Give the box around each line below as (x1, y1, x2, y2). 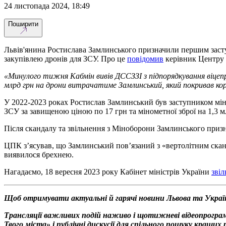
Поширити (8, 20, 38, 28)
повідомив (127, 54, 163, 63)
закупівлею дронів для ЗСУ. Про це (4, 54, 127, 63)
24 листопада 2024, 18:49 (8, 1, 90, 10)
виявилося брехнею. (4, 150, 74, 159)
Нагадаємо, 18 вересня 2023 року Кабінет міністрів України (4, 167, 211, 176)
